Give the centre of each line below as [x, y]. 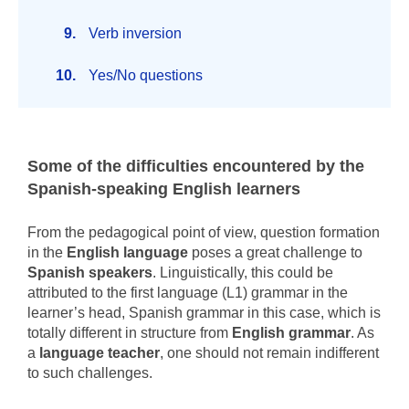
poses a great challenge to [275, 252]
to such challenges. [90, 373]
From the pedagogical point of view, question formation [204, 232]
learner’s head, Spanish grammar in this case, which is [204, 313]
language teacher [100, 353]
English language [127, 252]
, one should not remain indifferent [269, 353]
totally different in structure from [130, 333]
